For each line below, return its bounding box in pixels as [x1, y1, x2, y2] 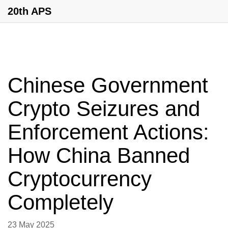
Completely [8, 190, 113, 214]
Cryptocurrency [8, 167, 152, 191]
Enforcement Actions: [8, 120, 209, 144]
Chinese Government [8, 73, 208, 97]
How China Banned [8, 144, 190, 167]
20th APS [8, 6, 51, 17]
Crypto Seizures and [8, 97, 200, 121]
